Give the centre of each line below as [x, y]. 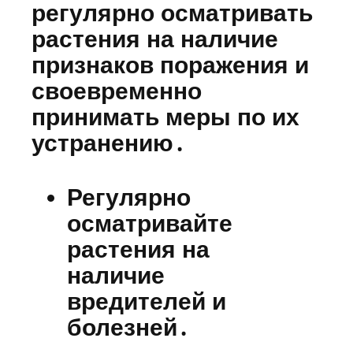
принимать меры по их [165, 117]
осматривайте [150, 224]
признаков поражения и [170, 65]
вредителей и [147, 302]
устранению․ [108, 143]
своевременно [117, 91]
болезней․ [128, 328]
